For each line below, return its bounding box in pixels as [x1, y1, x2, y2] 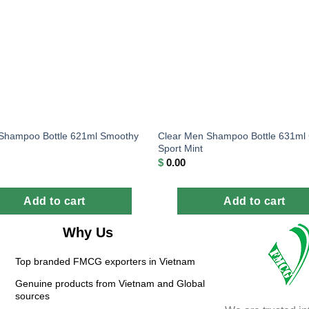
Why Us [62, 225, 113, 241]
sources [14, 290, 50, 302]
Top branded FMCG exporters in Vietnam [14, 256, 195, 268]
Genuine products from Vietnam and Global [14, 278, 205, 290]
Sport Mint [158, 142, 203, 154]
